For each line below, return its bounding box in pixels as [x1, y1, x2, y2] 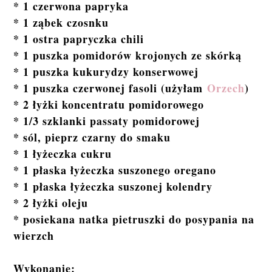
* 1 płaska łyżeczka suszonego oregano [13, 162, 217, 178]
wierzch [13, 228, 55, 244]
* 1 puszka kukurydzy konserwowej [13, 64, 199, 80]
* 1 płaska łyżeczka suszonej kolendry [13, 178, 213, 195]
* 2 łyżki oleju [13, 195, 89, 211]
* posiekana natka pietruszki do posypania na [13, 211, 255, 228]
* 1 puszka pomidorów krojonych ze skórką [13, 47, 242, 64]
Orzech [207, 80, 245, 97]
